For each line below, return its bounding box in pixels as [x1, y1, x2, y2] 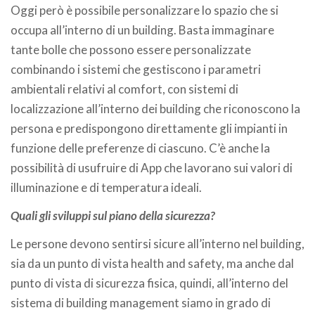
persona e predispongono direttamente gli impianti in [11, 121, 288, 136]
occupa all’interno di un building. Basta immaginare [11, 22, 274, 37]
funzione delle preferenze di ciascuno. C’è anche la [11, 141, 270, 155]
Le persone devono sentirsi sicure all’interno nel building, [11, 236, 304, 251]
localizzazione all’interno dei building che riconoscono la [11, 101, 300, 116]
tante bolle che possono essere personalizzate [11, 42, 251, 57]
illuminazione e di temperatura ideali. [11, 180, 202, 195]
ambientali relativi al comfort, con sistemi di [11, 82, 238, 96]
